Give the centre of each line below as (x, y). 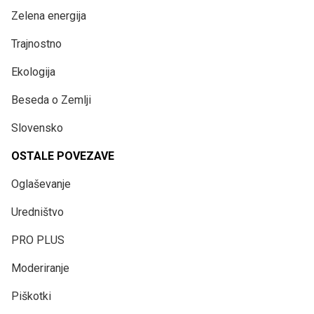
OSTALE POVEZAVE (63, 156)
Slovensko (37, 128)
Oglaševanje (41, 184)
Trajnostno (36, 43)
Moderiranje (40, 268)
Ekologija (33, 71)
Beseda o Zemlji (51, 100)
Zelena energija (49, 15)
